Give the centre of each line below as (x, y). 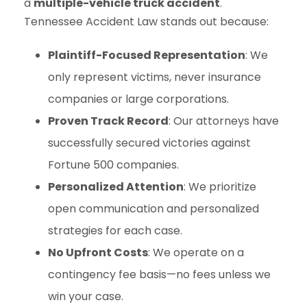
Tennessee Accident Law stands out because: (146, 22)
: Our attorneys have (224, 121)
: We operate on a (196, 253)
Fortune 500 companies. (113, 165)
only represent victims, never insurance (155, 77)
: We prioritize (220, 187)
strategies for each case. (115, 231)
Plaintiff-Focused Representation (147, 55)
